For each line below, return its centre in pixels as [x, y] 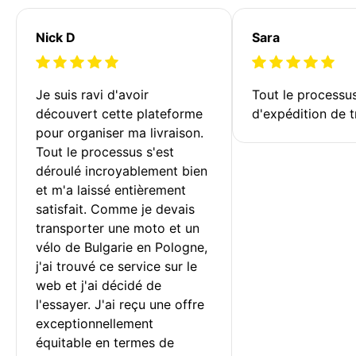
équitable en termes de [107, 342]
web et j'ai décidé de [101, 285]
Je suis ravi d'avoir [94, 94]
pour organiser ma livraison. [122, 132]
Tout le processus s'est [107, 151]
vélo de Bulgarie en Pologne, [124, 247]
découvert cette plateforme [121, 113]
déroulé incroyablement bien [124, 170]
